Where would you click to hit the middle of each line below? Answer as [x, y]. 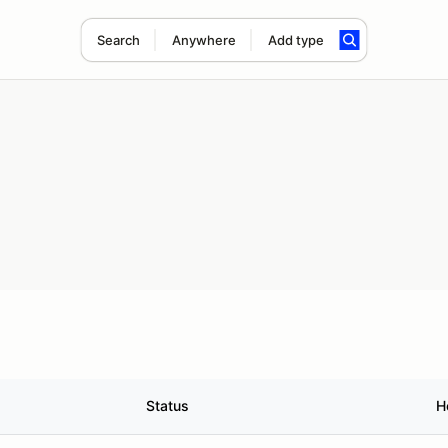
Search [118, 40]
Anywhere [203, 40]
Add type [295, 40]
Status [167, 405]
